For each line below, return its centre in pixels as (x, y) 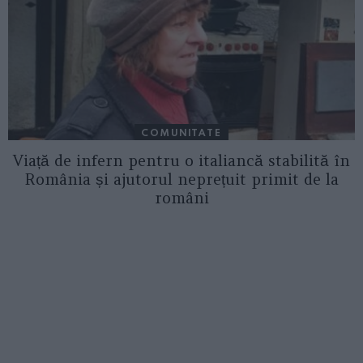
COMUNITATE (181, 132)
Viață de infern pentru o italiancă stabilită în (181, 160)
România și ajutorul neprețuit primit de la (181, 179)
